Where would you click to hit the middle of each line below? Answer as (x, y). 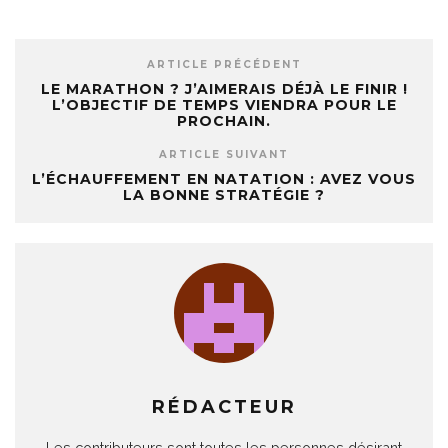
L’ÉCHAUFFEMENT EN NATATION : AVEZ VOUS (224, 179)
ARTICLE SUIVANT (224, 154)
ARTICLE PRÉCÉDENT (224, 64)
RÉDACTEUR (224, 407)
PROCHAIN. (224, 121)
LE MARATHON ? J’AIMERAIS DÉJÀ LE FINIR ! (224, 89)
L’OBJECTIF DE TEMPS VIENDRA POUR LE (224, 105)
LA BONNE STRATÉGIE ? (224, 195)
